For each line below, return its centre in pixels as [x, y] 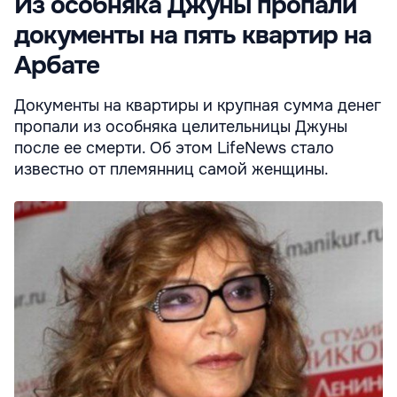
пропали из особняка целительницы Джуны [181, 126]
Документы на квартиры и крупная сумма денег [198, 105]
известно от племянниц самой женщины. [171, 169]
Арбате [57, 65]
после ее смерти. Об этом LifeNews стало [174, 148]
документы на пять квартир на [193, 35]
